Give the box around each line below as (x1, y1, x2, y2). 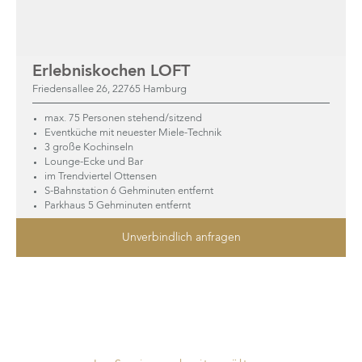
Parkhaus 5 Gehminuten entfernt (44, 200, 191, 211)
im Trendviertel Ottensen (44, 171, 157, 182)
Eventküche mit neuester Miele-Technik (44, 128, 221, 138)
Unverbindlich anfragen (121, 232, 241, 243)
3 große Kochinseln (44, 142, 133, 153)
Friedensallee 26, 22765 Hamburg (32, 84, 187, 95)
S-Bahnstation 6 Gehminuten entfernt (44, 186, 213, 196)
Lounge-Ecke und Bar (44, 157, 143, 167)
